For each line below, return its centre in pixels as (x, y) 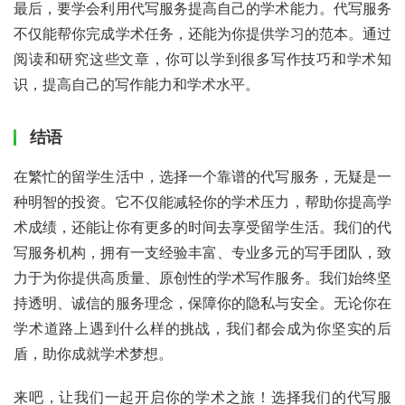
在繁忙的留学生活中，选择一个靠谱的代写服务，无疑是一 (202, 176)
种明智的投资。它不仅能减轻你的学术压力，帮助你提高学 (202, 201)
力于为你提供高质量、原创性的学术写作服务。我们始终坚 (202, 277)
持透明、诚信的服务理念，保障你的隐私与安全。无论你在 (202, 302)
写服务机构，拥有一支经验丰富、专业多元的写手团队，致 (202, 252)
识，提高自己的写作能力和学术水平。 (137, 84)
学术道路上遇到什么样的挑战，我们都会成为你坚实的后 (202, 328)
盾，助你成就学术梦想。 (93, 353)
